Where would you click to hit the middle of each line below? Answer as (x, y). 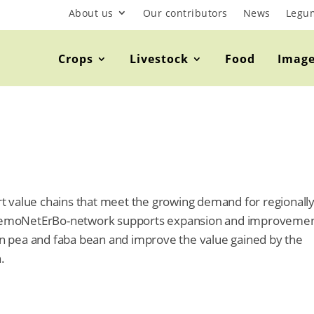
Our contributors (185, 13)
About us (91, 13)
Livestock (159, 59)
